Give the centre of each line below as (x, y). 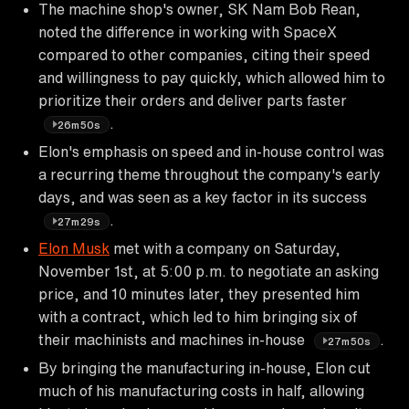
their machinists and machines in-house (173, 339)
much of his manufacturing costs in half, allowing (201, 390)
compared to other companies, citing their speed (204, 54)
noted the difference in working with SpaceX (188, 31)
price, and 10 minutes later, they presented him (199, 294)
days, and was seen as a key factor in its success (203, 197)
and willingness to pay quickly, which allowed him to (212, 77)
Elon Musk (74, 248)
